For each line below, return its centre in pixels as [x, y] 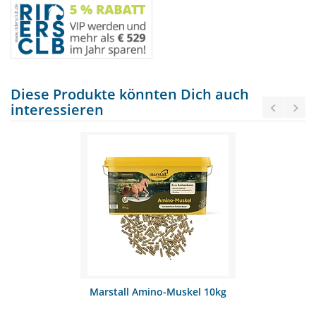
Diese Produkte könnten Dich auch [130, 95]
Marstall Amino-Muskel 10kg [158, 292]
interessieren [57, 110]
